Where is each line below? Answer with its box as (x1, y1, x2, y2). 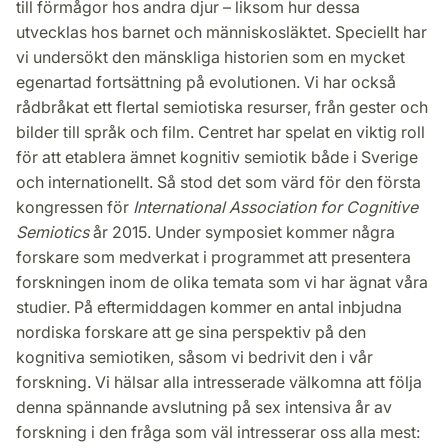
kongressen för (16, 197, 133, 218)
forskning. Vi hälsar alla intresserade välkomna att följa (16, 372, 422, 393)
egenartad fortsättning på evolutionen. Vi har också (16, 72, 396, 93)
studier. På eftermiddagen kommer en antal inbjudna (16, 297, 402, 318)
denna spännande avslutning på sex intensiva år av (16, 397, 392, 418)
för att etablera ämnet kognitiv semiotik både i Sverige (16, 147, 418, 168)
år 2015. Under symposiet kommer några (89, 222, 395, 243)
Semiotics (16, 222, 89, 243)
